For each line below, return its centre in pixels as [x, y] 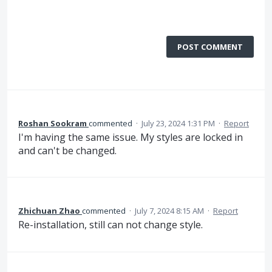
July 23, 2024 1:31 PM [178, 123]
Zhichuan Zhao [49, 211]
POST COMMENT [210, 47]
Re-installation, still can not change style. [110, 225]
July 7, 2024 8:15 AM [169, 211]
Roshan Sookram [53, 123]
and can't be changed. [67, 151]
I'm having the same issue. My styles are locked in [131, 137]
